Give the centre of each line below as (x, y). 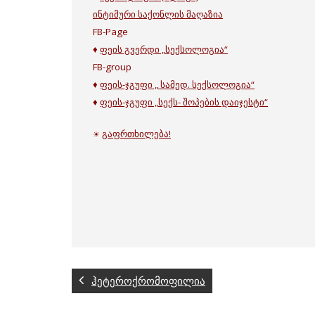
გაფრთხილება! (136, 134)
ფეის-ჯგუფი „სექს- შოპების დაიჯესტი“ (184, 102)
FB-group (112, 67)
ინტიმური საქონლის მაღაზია (158, 14)
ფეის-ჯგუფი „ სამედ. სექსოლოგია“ (177, 84)
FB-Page (110, 32)
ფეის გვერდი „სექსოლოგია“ (164, 49)
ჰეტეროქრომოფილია (148, 281)
